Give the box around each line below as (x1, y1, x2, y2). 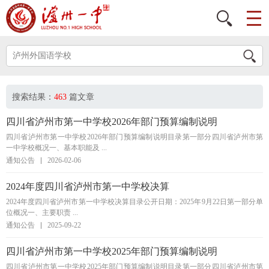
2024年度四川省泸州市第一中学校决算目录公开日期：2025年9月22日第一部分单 (6, 198, 263, 206)
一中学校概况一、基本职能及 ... (6, 144, 107, 152)
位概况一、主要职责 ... (6, 208, 78, 217)
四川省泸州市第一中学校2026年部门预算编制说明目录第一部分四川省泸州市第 (6, 133, 263, 141)
